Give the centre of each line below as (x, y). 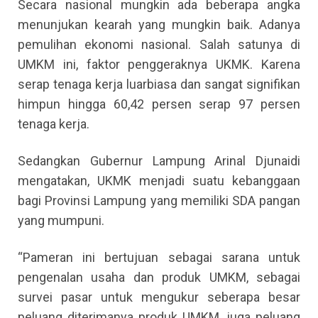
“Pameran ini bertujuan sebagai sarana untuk (159, 258)
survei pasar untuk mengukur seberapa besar (159, 297)
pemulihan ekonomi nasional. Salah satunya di (159, 45)
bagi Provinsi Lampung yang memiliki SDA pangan (159, 201)
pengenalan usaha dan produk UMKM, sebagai (159, 278)
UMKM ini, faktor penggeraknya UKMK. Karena (159, 65)
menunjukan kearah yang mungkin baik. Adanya (159, 25)
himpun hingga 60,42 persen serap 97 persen (159, 104)
